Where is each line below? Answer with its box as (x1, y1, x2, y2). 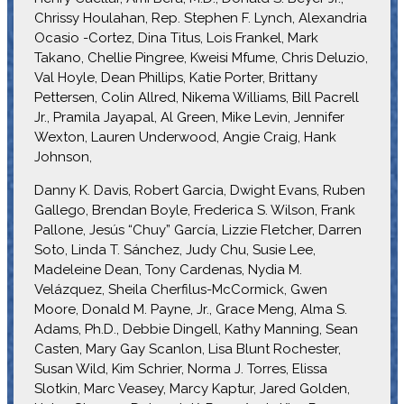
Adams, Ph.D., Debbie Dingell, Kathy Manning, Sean (33, 320, 358, 337)
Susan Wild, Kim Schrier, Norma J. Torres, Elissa (33, 360, 327, 377)
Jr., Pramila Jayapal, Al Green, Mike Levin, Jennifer (33, 108, 344, 125)
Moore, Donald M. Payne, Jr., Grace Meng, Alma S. (33, 300, 347, 317)
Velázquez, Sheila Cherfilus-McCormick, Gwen (33, 280, 327, 298)
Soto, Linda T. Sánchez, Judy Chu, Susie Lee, (33, 241, 316, 258)
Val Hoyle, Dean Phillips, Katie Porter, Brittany (33, 69, 317, 86)
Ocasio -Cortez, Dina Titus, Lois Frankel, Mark (33, 29, 318, 46)
